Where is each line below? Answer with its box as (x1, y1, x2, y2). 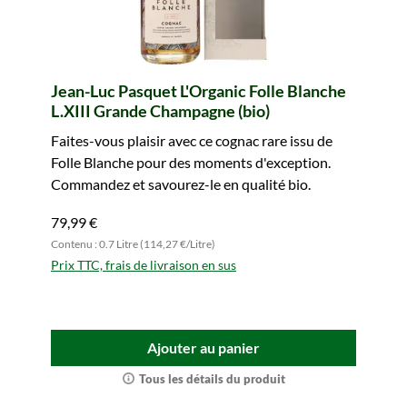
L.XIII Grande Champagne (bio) (51, 101, 270, 121)
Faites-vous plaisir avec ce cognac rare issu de (51, 132, 333, 149)
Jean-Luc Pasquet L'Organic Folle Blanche (51, 81, 346, 101)
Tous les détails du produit (138, 372, 285, 386)
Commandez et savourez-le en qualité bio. (51, 175, 311, 193)
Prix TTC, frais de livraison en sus (51, 257, 236, 273)
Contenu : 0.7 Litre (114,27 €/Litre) (51, 237, 215, 251)
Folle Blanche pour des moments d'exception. (51, 154, 331, 171)
